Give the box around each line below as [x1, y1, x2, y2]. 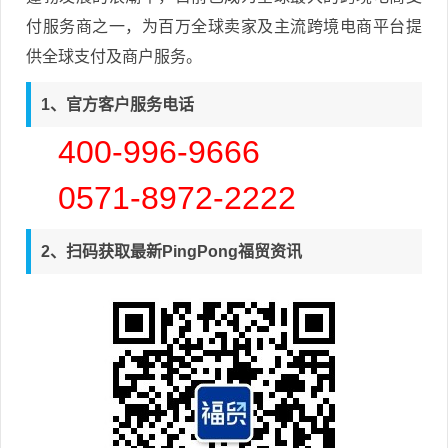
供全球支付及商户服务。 [26, 47, 202, 65]
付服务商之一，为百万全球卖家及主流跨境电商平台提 [26, 17, 422, 35]
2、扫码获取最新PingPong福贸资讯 [41, 242, 302, 260]
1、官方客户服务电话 [41, 95, 194, 113]
